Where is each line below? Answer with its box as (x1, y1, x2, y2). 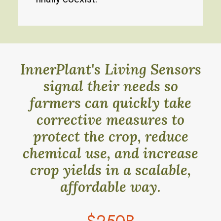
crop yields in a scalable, (30, 161, 191, 179)
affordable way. (60, 178, 161, 196)
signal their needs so (43, 77, 178, 95)
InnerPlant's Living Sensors (20, 60, 201, 78)
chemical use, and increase (23, 144, 198, 162)
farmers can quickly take (30, 94, 191, 112)
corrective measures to (37, 110, 184, 129)
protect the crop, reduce (33, 127, 188, 146)
